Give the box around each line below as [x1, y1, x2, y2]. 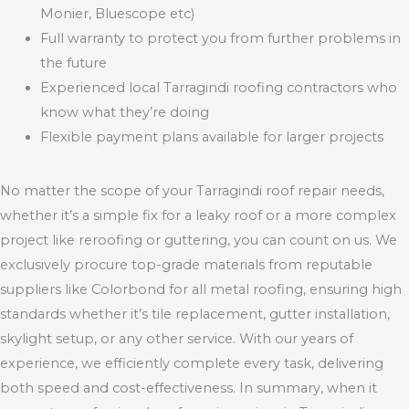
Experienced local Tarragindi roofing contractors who [39, 79, 397, 97]
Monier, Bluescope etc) [39, 5, 194, 23]
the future [39, 55, 107, 72]
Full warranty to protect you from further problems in [39, 30, 401, 47]
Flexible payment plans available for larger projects [39, 129, 383, 146]
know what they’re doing [39, 104, 209, 121]
